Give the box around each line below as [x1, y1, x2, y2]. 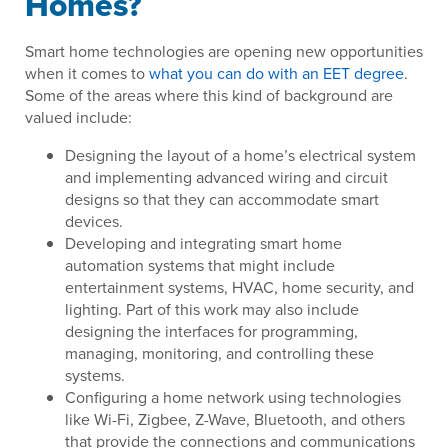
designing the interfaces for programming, [65, 320, 358, 343]
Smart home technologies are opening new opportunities [25, 40, 423, 63]
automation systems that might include [65, 254, 335, 277]
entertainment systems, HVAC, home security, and [65, 276, 414, 299]
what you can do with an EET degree [149, 62, 404, 85]
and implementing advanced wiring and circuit [65, 166, 388, 189]
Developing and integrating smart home [65, 232, 342, 255]
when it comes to [25, 62, 149, 85]
